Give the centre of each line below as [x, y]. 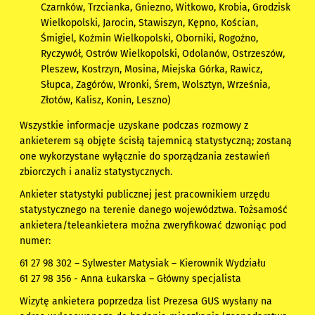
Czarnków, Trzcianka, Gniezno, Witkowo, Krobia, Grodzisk [166, 8]
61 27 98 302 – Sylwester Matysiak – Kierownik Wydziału [143, 264]
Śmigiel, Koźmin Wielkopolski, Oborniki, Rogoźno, [150, 39]
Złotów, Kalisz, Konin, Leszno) [106, 101]
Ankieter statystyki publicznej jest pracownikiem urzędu [145, 195]
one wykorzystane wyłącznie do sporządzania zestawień [145, 157]
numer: [36, 241]
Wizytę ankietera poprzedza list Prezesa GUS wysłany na [146, 302]
